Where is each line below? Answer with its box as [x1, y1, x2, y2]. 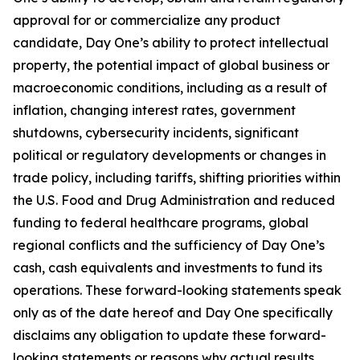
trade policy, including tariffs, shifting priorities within [13, 170, 341, 186]
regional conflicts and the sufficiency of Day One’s [13, 237, 325, 253]
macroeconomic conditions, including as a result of [13, 80, 327, 96]
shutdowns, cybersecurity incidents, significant [13, 125, 299, 141]
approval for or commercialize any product [13, 12, 280, 28]
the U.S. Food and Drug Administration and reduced [13, 192, 335, 208]
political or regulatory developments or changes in [13, 147, 326, 163]
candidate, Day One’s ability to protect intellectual [13, 35, 329, 51]
